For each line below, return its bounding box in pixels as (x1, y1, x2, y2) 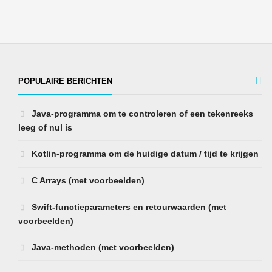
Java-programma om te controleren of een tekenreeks (29, 109, 253, 119)
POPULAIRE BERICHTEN (18, 76, 112, 86)
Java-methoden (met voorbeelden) (29, 242, 174, 253)
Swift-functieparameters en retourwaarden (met (29, 202, 226, 212)
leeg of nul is (18, 123, 72, 133)
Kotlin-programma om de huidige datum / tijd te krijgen (29, 149, 259, 159)
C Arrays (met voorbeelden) (29, 175, 144, 186)
